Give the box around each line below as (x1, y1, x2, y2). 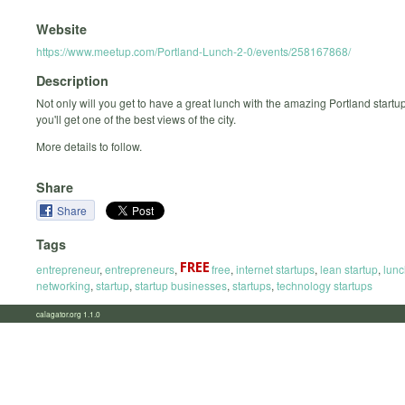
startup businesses (135, 277, 227, 293)
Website (36, 19, 87, 38)
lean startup (320, 260, 378, 277)
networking (36, 277, 90, 293)
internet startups (236, 260, 315, 277)
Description (36, 71, 108, 90)
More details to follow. (36, 138, 142, 155)
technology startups (277, 277, 372, 293)
